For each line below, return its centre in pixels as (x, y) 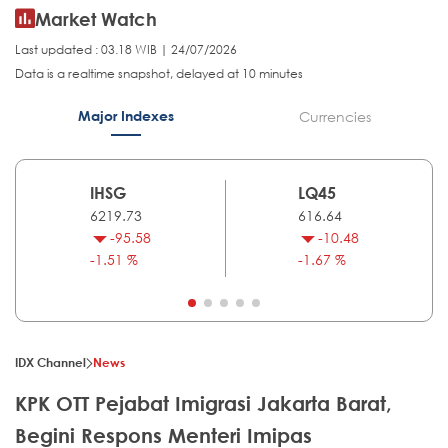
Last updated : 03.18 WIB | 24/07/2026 (126, 50)
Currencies (334, 117)
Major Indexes (125, 116)
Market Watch (96, 19)
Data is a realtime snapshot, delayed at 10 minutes (159, 74)
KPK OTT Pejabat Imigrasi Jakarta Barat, (203, 404)
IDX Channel (50, 362)
